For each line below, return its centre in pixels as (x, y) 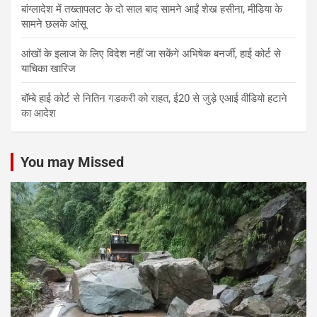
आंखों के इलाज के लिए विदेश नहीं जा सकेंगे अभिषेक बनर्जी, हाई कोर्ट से (151, 53)
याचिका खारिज (48, 68)
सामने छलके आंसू (54, 24)
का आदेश (39, 113)
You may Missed (72, 162)
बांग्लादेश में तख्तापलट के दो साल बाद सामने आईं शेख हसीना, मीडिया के (152, 9)
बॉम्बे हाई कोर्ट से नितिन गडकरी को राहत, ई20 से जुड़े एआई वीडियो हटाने (154, 98)
